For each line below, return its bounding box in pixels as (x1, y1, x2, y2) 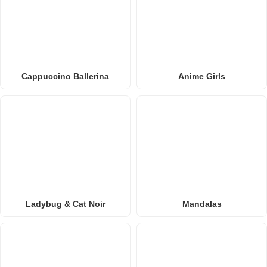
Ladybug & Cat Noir (25, 198, 105, 209)
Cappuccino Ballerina (21, 71, 109, 81)
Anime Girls (178, 71, 225, 81)
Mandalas (182, 198, 222, 209)
